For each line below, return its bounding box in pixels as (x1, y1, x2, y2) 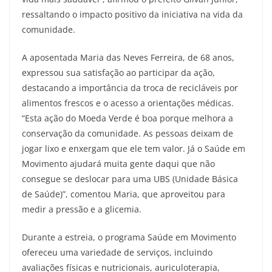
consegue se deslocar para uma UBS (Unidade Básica (22, 172, 238, 185)
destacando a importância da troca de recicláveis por (22, 81, 238, 93)
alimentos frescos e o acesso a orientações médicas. (22, 97, 234, 109)
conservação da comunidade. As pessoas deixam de (22, 127, 233, 139)
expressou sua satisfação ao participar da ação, (22, 66, 215, 78)
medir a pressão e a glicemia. (22, 203, 141, 215)
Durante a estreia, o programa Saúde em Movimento (22, 231, 236, 243)
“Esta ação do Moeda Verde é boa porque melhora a (22, 112, 233, 124)
